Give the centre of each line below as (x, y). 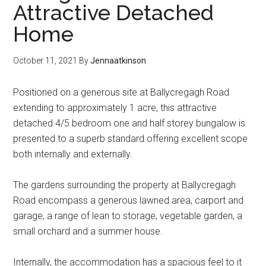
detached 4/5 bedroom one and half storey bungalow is (129, 123)
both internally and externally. (73, 154)
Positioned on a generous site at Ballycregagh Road (121, 92)
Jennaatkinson (118, 61)
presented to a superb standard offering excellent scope (131, 139)
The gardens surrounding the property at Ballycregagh (125, 185)
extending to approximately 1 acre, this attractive (115, 108)
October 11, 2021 (45, 61)
